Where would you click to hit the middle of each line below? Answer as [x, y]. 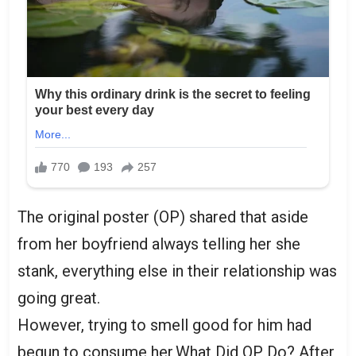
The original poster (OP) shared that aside [163, 217]
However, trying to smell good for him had [164, 325]
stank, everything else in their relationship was [177, 271]
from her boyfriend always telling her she [159, 244]
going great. [59, 298]
